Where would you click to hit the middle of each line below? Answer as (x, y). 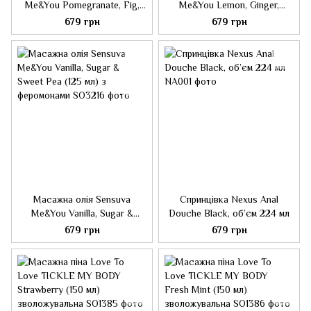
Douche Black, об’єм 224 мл (229, 213)
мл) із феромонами (229, 33)
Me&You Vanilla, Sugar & (82, 213)
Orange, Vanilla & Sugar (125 (229, 19)
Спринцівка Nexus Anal (229, 199)
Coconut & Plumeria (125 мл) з (82, 19)
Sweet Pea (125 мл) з (82, 227)
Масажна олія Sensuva (82, 199)
